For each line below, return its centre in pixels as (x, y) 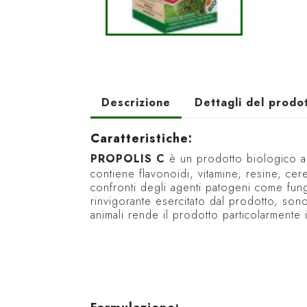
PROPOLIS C (128, 159)
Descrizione (136, 102)
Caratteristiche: (142, 138)
